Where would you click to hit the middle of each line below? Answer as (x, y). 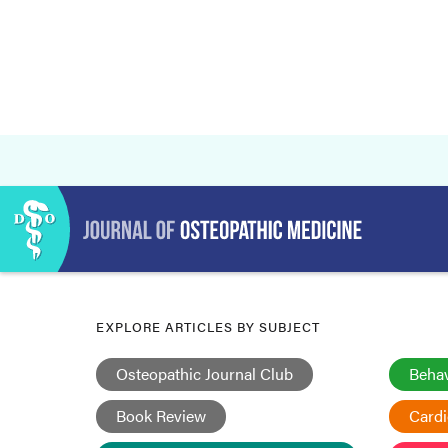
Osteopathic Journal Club (204, 373)
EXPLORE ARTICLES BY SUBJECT (208, 326)
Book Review (161, 415)
